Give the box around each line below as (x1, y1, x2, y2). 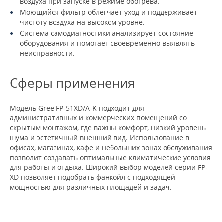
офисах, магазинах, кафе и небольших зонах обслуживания (10, 143, 212, 153)
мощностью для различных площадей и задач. (10, 182, 172, 192)
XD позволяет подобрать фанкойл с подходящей (10, 172, 175, 182)
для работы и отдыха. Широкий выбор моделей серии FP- (10, 163, 208, 172)
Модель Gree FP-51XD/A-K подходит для (10, 103, 144, 113)
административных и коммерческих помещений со (10, 113, 187, 123)
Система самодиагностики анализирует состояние (20, 28, 193, 38)
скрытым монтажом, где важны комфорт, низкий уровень (10, 123, 206, 133)
